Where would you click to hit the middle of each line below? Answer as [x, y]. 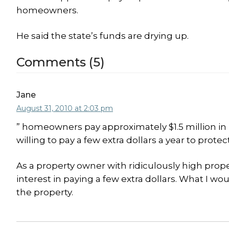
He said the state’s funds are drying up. [102, 36]
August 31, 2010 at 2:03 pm [65, 108]
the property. [45, 192]
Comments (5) [61, 62]
